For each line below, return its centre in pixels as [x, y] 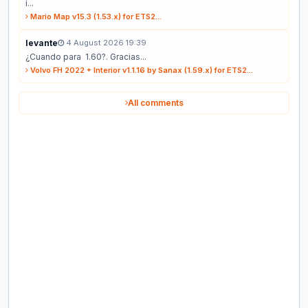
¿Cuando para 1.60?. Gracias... [86, 56]
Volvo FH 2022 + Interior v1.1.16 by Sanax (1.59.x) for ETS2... [141, 70]
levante [42, 43]
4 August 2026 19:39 [105, 42]
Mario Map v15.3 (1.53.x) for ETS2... [95, 16]
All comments [155, 102]
